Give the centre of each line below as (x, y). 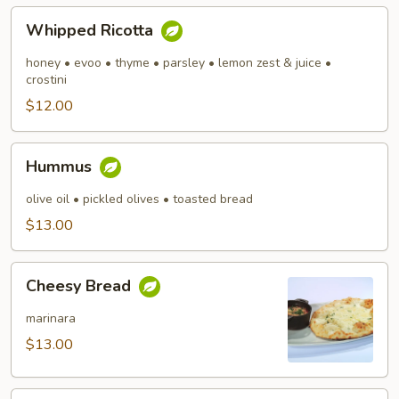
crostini (46, 80)
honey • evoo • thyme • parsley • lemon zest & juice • (179, 63)
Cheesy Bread (81, 286)
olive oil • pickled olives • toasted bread (139, 199)
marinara (51, 318)
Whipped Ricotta (92, 31)
